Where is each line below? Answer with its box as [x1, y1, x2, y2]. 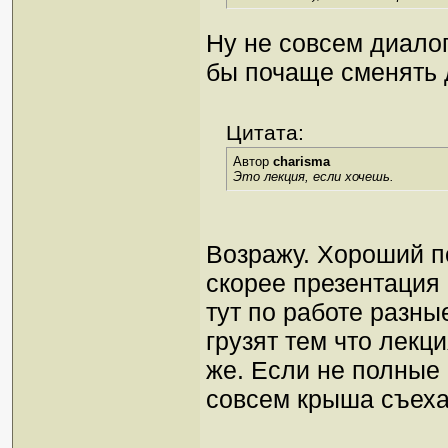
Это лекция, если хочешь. [233, 169, 394, 185]
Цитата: [226, 121, 304, 145]
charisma [273, 154, 330, 170]
